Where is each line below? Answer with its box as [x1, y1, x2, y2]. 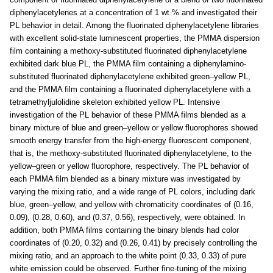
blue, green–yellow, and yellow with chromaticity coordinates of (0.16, [10, 200, 253, 210]
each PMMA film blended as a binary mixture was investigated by [10, 174, 241, 184]
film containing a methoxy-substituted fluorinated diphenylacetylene [10, 46, 247, 56]
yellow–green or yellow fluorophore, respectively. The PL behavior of [10, 161, 249, 171]
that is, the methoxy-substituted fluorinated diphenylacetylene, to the [10, 149, 252, 158]
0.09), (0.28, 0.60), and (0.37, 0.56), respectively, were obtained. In [10, 213, 245, 222]
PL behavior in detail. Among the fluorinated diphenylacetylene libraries [10, 21, 259, 30]
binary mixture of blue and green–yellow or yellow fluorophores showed [10, 123, 258, 133]
